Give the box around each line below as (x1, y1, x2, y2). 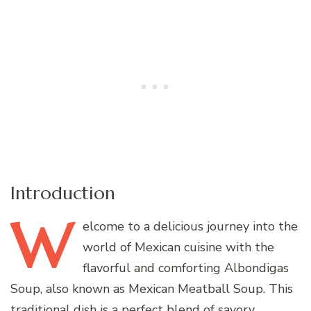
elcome (83, 217, 124, 235)
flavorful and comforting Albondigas (83, 259, 289, 276)
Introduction (10, 181, 115, 205)
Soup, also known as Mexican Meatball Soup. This (10, 280, 293, 297)
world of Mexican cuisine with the (83, 238, 274, 255)
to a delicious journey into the (124, 217, 298, 235)
